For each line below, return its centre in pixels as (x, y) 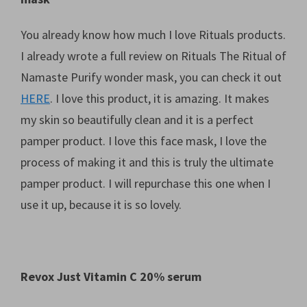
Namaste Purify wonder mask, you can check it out (151, 77)
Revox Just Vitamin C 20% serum (111, 277)
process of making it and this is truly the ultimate (147, 162)
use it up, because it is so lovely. (101, 205)
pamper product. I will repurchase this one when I (146, 184)
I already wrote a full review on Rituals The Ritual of (153, 56)
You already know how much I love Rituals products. (153, 35)
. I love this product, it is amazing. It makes (160, 99)
